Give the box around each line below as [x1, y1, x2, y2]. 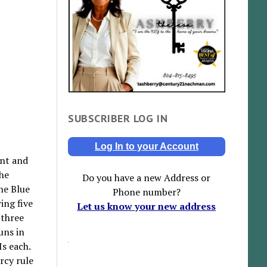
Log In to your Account [94, 141, 198, 152]
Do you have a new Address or [82, 171, 211, 185]
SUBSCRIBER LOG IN [68, 111, 168, 126]
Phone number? [112, 185, 181, 199]
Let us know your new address [77, 200, 216, 213]
